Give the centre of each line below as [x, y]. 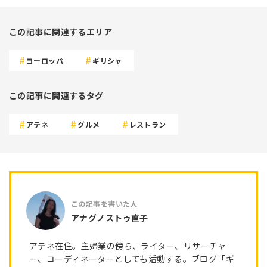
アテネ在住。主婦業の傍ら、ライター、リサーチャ [128, 246]
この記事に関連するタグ [56, 96]
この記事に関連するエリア [61, 32]
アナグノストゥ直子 [110, 217]
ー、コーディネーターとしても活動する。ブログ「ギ [132, 259]
